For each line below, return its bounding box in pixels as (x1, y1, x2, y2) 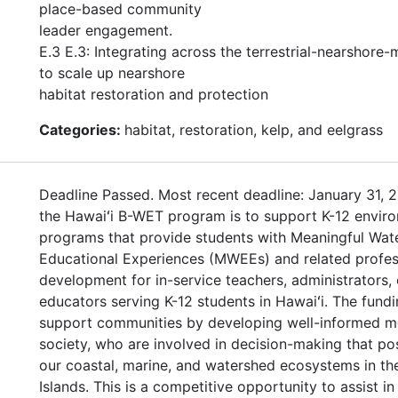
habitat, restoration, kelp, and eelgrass (124, 120, 383, 139)
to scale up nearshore (39, 63, 185, 82)
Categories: (39, 120, 124, 139)
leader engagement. (39, 20, 172, 39)
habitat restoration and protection (39, 84, 268, 103)
